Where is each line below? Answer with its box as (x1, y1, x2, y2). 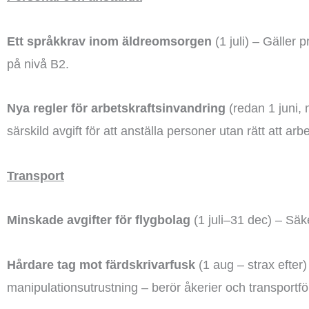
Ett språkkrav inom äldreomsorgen (7, 34, 212, 48)
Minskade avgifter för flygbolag (7, 213, 190, 227)
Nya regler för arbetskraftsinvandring (7, 101, 226, 115)
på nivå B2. (7, 57, 69, 71)
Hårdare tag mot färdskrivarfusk (7, 257, 195, 272)
